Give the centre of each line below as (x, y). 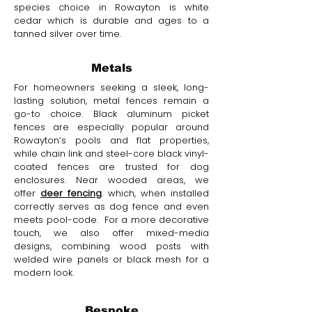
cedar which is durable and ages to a (111, 21)
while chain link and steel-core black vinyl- (111, 154)
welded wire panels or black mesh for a (111, 259)
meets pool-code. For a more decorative (111, 220)
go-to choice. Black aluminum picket (111, 114)
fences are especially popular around (111, 127)
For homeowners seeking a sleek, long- (111, 87)
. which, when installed (155, 193)
